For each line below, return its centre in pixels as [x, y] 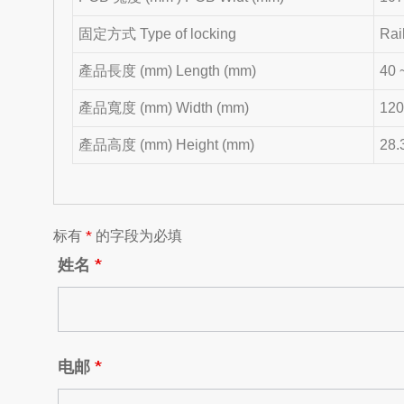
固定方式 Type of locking [158, 33]
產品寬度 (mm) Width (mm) [164, 107]
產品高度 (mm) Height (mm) [167, 144]
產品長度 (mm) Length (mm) [168, 70]
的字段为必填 [137, 235]
